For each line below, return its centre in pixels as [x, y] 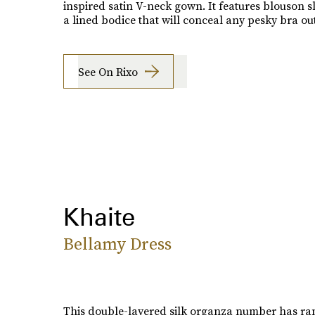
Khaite [99, 217]
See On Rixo [108, 71]
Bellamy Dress [117, 244]
